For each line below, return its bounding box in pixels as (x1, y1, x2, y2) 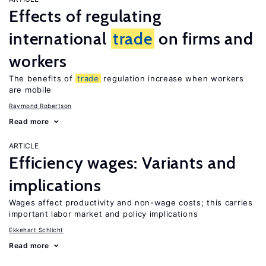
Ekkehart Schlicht (9, 226, 64, 233)
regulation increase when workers (100, 74, 244, 83)
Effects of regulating (9, 6, 161, 26)
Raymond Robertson (9, 102, 72, 109)
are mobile (9, 85, 52, 94)
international (9, 28, 111, 49)
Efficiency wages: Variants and (9, 153, 237, 173)
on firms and (154, 28, 254, 49)
